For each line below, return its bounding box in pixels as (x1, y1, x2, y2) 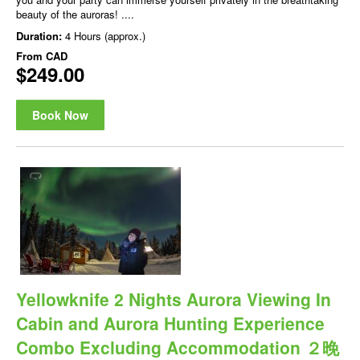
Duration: (16, 28, 65, 44)
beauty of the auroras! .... (16, 6, 134, 22)
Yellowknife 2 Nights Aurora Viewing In (16, 286, 331, 311)
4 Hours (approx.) (65, 28, 145, 44)
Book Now (32, 107, 88, 124)
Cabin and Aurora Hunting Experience (16, 310, 325, 335)
